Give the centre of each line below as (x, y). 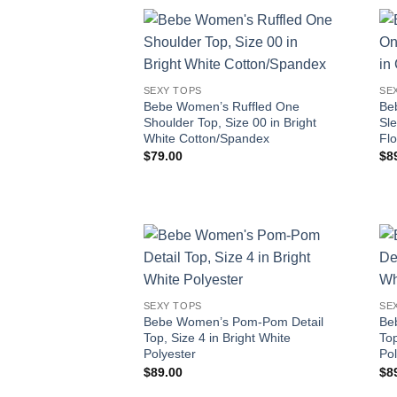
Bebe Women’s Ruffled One (221, 106)
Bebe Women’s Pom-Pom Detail (233, 322)
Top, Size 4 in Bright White (217, 338)
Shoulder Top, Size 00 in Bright (230, 122)
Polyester (169, 354)
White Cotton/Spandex (206, 138)
